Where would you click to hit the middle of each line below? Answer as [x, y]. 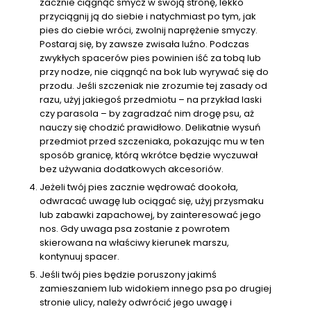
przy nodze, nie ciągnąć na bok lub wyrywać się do [154, 72]
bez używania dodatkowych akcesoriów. [133, 169]
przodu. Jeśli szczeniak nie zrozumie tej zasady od [153, 86]
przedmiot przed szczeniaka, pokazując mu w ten [152, 142]
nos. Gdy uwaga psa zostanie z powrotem [135, 229]
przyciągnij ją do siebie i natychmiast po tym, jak [148, 17]
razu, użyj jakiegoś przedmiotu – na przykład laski [151, 100]
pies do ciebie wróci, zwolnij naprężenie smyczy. [149, 31]
